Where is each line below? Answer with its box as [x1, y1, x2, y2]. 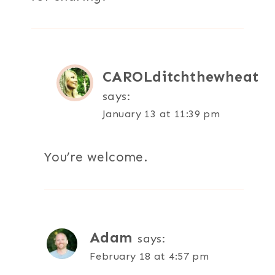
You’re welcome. [44, 149, 149, 166]
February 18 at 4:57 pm [90, 250, 209, 263]
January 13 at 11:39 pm [103, 107, 220, 120]
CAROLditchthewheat [103, 68, 259, 86]
